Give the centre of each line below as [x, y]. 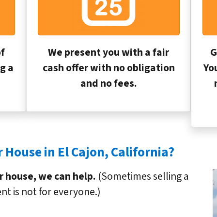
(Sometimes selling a [142, 176]
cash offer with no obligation [108, 68]
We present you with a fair [108, 53]
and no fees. [108, 84]
